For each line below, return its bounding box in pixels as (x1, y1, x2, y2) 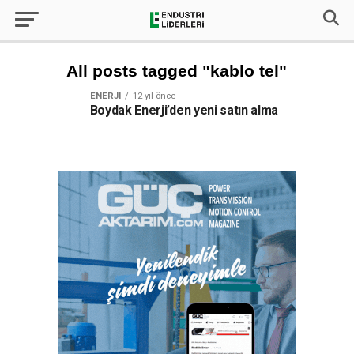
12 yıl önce (132, 91, 175, 101)
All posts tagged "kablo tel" (66, 62, 288, 80)
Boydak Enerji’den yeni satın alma (89, 103, 279, 118)
